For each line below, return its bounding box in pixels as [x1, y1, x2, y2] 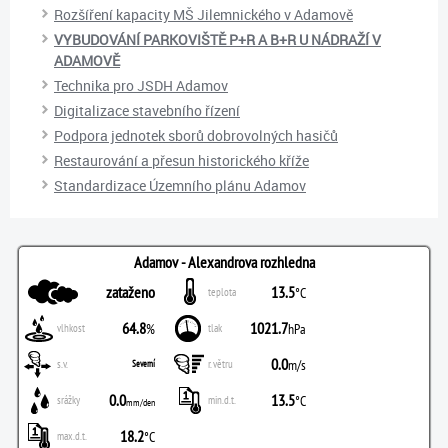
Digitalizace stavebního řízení [54, 100, 240, 120]
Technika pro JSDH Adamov [54, 75, 228, 95]
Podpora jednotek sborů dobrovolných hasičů [54, 125, 338, 145]
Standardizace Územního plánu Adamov [54, 175, 306, 195]
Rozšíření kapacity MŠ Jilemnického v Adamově [54, 4, 353, 24]
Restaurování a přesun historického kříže [54, 150, 309, 170]
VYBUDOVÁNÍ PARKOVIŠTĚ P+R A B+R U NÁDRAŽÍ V [54, 29, 381, 49]
